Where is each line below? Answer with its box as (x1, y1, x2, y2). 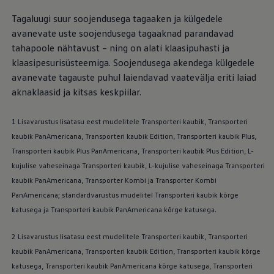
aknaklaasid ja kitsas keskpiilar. (11, 86, 141, 98)
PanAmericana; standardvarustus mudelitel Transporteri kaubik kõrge (11, 190, 239, 200)
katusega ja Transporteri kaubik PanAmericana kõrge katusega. (11, 205, 217, 215)
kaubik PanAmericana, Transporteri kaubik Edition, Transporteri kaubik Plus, (11, 131, 256, 141)
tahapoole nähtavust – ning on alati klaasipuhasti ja (11, 42, 229, 54)
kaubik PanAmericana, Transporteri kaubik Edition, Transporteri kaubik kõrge (11, 246, 261, 256)
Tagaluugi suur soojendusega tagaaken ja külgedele (11, 12, 223, 25)
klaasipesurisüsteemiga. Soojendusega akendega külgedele (11, 56, 254, 69)
